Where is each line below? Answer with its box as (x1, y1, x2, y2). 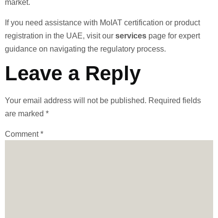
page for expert (146, 31, 200, 40)
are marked (5, 109, 46, 118)
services (115, 31, 146, 40)
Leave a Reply (5, 61, 141, 85)
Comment (5, 130, 40, 139)
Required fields (148, 96, 201, 105)
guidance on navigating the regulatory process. (5, 44, 166, 53)
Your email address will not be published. (5, 96, 146, 105)
